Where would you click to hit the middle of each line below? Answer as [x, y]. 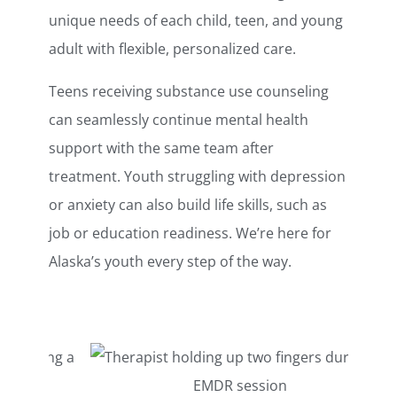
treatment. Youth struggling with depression [197, 176]
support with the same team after [161, 148]
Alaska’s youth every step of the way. [170, 261]
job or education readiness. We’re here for [190, 233]
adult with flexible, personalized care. [174, 48]
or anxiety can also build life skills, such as [188, 204]
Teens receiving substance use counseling [189, 91]
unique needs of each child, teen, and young [196, 20]
